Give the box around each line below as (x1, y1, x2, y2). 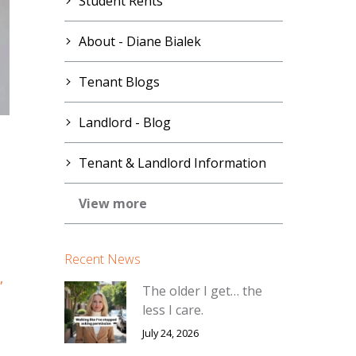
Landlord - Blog (78, 114, 171, 131)
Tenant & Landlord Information (78, 154, 266, 172)
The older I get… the (142, 282, 263, 300)
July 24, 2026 (142, 326, 199, 340)
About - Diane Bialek (78, 33, 201, 50)
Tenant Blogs (78, 73, 160, 91)
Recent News (64, 250, 141, 268)
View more (78, 195, 147, 212)
